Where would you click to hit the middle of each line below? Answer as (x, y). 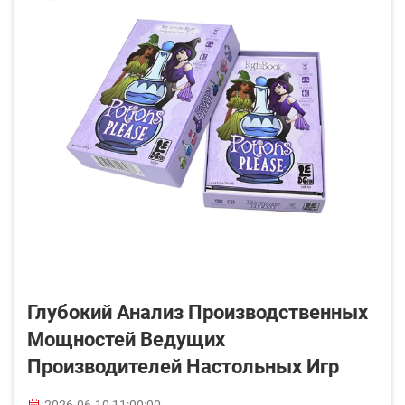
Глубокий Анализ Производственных (198, 312)
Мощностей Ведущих (126, 339)
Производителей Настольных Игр (183, 367)
